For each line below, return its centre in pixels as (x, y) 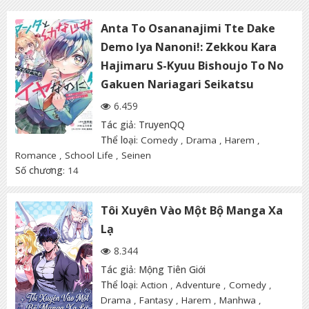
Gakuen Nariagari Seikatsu (177, 84)
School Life (89, 156)
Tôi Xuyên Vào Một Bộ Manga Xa (192, 211)
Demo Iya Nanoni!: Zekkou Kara (189, 47)
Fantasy (156, 300)
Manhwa (238, 300)
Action (154, 285)
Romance (36, 156)
